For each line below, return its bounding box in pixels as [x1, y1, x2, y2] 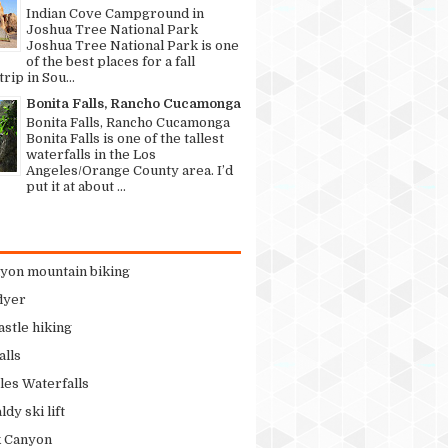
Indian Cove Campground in [26, 6, 204, 22]
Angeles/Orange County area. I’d [26, 162, 233, 178]
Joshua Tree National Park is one [26, 38, 239, 54]
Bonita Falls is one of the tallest [26, 130, 224, 146]
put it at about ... [26, 178, 126, 194]
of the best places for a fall [26, 54, 195, 70]
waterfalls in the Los [26, 146, 156, 162]
